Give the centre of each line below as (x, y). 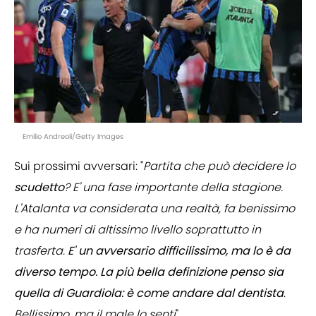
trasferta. (41, 251)
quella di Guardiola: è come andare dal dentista (149, 293)
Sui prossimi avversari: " (79, 166)
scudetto (39, 188)
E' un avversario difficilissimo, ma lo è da (179, 251)
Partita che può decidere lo (219, 166)
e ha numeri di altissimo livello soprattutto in (138, 230)
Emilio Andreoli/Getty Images (73, 137)
